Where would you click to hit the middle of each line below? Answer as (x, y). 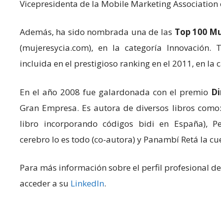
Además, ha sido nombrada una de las (97, 32)
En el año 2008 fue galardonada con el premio (115, 92)
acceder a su (45, 183)
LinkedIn (87, 183)
